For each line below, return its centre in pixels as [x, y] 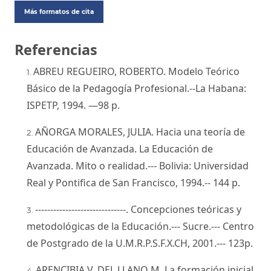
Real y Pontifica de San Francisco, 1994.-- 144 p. [133, 182]
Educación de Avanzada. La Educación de [120, 149]
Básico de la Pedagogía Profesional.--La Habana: [136, 88]
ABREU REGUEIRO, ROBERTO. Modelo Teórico [136, 71]
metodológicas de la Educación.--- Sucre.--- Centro [140, 226]
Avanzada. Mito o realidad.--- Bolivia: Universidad [138, 165]
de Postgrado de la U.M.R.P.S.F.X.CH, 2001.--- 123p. [140, 243]
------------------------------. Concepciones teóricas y [138, 209]
